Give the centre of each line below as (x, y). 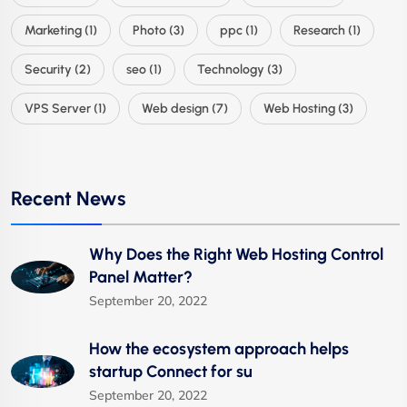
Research (319, 30)
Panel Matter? (141, 277)
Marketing (53, 30)
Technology (231, 69)
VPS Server (58, 108)
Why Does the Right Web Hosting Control (236, 254)
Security (48, 69)
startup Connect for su (171, 371)
